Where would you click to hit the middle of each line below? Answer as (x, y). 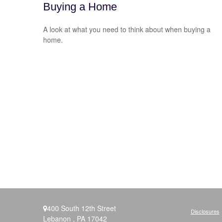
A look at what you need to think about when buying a (127, 29)
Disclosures (205, 211)
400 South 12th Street (82, 208)
